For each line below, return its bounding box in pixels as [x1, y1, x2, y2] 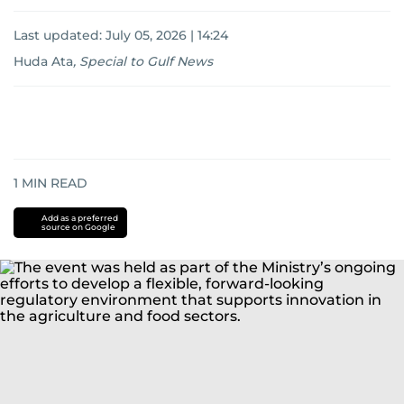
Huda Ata [14, 53, 73, 69]
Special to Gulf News [79, 53, 213, 69]
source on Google [41, 222, 115, 232]
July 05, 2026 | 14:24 [106, 27, 228, 43]
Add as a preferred [41, 213, 118, 223]
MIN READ [18, 175, 87, 191]
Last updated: [14, 27, 106, 43]
